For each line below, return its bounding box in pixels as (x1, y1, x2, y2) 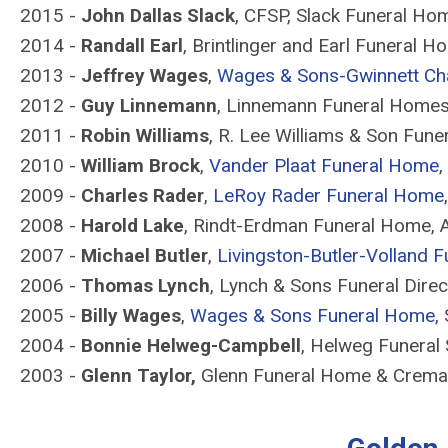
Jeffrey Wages (81, 64, 208, 87)
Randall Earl (81, 34, 183, 57)
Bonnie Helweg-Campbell (81, 334, 301, 357)
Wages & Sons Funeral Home (190, 304, 435, 327)
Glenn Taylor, (81, 364, 196, 387)
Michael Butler (81, 244, 208, 267)
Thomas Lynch (81, 274, 210, 297)
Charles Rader (81, 184, 204, 207)
